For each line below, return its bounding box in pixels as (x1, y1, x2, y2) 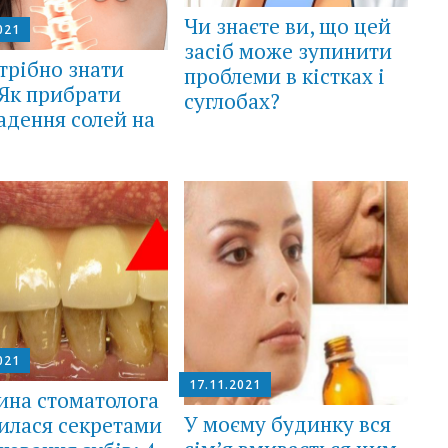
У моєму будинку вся (183, 410, 391, 439)
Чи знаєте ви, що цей (183, 11, 391, 40)
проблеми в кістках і (183, 61, 385, 90)
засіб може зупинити (183, 36, 392, 65)
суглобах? (183, 86, 280, 115)
